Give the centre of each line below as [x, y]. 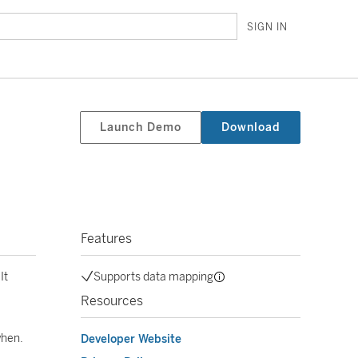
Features [106, 239]
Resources [112, 301]
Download [251, 127]
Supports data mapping [153, 277]
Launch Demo [141, 127]
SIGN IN [267, 27]
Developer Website [131, 339]
